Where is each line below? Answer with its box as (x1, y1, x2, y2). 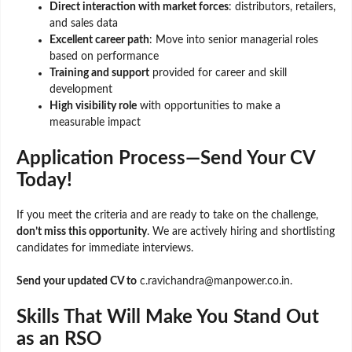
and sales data (49, 17, 118, 29)
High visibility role (49, 100, 137, 112)
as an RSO (16, 329, 101, 349)
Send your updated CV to (16, 275, 137, 287)
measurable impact (49, 116, 141, 128)
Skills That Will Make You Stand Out (16, 307, 319, 327)
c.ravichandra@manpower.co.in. (137, 275, 292, 287)
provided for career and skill (149, 67, 287, 79)
